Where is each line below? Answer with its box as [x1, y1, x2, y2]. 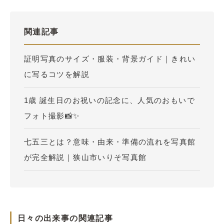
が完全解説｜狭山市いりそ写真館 [24, 153, 147, 161]
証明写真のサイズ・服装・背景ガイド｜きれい [24, 54, 196, 63]
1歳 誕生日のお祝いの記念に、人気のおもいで [24, 96, 195, 104]
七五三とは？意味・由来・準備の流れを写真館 [24, 137, 196, 146]
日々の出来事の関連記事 [17, 214, 113, 222]
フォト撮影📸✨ [24, 111, 80, 120]
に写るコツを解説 [24, 70, 89, 78]
